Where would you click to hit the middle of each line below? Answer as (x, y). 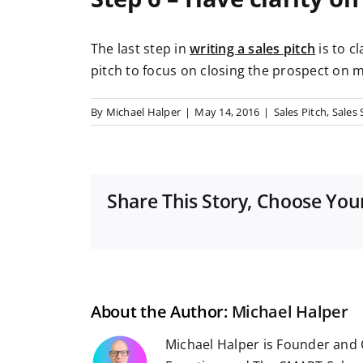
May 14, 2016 (227, 112)
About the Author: (161, 312)
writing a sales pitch (253, 49)
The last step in (141, 49)
